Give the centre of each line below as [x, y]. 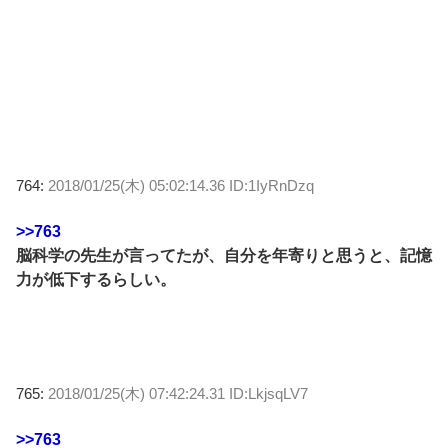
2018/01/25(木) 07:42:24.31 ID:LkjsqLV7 [178, 393]
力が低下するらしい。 [96, 279]
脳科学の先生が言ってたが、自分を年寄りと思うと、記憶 [224, 255]
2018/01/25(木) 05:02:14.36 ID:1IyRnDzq [181, 185]
